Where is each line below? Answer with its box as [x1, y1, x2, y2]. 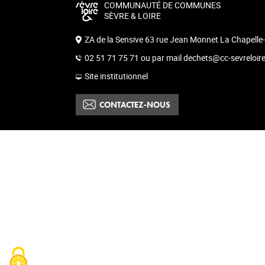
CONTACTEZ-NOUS [99, 99, 170, 110]
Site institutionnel [85, 70, 148, 82]
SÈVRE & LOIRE [104, 10, 161, 21]
